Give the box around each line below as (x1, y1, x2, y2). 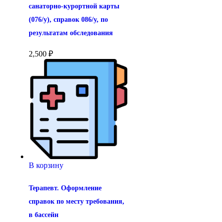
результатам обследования (29, 29, 113, 37)
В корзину (29, 161, 63, 169)
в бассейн (29, 211, 58, 219)
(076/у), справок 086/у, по (29, 16, 108, 24)
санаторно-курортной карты (29, 2, 119, 10)
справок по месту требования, (29, 197, 124, 205)
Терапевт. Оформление (29, 184, 102, 192)
